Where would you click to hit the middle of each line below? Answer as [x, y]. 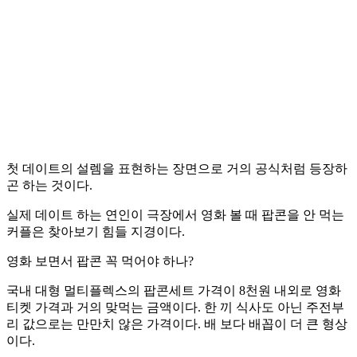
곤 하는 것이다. [49, 186]
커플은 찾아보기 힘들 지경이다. [96, 232]
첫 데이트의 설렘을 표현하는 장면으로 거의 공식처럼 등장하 [177, 169]
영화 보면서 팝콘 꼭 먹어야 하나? [100, 261]
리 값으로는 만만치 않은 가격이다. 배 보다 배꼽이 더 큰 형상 [177, 324]
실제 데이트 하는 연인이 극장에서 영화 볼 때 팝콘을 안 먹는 [175, 215]
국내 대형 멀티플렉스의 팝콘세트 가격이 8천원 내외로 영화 [174, 291]
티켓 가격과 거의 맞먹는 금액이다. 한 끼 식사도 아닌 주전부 [175, 308]
